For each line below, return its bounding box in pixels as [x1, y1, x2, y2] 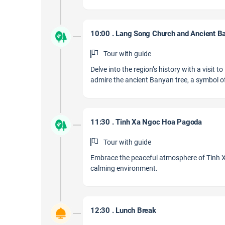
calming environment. [90, 164, 158, 172]
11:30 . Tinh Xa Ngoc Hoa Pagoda [90, 118, 202, 127]
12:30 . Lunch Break [90, 206, 156, 215]
